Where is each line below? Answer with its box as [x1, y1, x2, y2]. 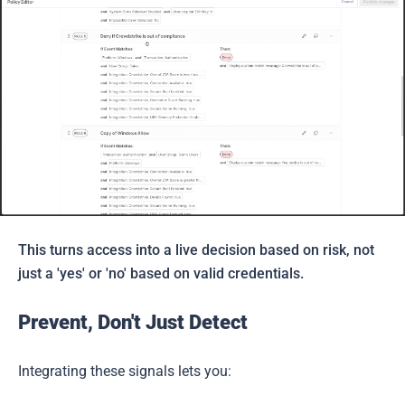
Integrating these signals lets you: [18, 363, 231, 381]
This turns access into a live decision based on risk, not [18, 241, 374, 259]
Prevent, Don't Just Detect [18, 311, 248, 334]
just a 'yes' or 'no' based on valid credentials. [18, 265, 304, 283]
